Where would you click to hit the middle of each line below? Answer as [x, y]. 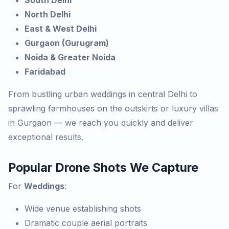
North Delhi [48, 15]
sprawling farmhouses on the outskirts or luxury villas [113, 109]
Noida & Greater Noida [70, 58]
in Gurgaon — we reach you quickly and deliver [101, 123]
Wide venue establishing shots [83, 209]
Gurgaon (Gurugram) [67, 43]
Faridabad [45, 72]
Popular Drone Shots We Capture [103, 168]
